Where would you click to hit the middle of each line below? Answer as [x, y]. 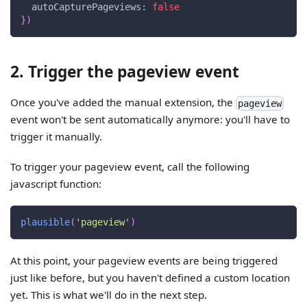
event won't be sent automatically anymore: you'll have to [150, 119]
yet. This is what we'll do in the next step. [109, 295]
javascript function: [56, 183]
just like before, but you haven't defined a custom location [150, 278]
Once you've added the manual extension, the [123, 102]
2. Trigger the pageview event [125, 71]
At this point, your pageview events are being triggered [144, 261]
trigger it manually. [57, 136]
